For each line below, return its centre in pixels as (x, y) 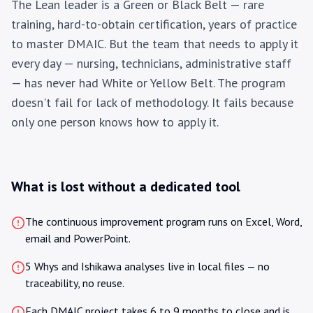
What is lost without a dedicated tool (126, 187)
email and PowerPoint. (78, 238)
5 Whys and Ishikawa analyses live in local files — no (147, 266)
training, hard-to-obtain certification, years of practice (154, 24)
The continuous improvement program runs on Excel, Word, (163, 221)
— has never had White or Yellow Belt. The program (148, 83)
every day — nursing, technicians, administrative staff (151, 63)
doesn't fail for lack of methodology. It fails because (152, 102)
